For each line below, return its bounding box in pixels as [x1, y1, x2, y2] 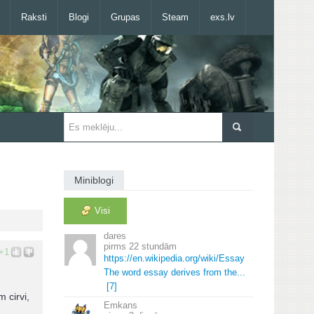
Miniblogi [74, 175, 114, 186]
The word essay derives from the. [104, 267, 240, 278]
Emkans [104, 300, 137, 310]
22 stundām [129, 241, 177, 252]
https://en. [104, 253, 145, 264]
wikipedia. [145, 253, 185, 264]
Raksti [21, 12, 47, 22]
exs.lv [210, 12, 235, 22]
